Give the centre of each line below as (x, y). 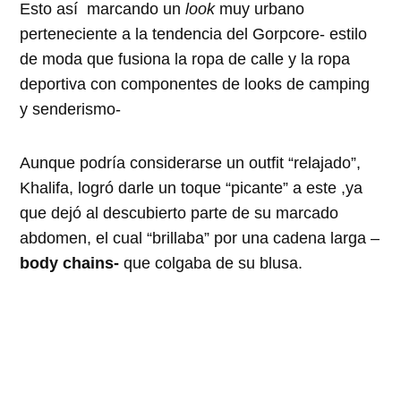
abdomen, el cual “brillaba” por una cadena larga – (200, 238)
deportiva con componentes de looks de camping (195, 84)
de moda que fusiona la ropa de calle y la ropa (185, 59)
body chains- (72, 263)
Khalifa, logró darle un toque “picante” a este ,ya (192, 188)
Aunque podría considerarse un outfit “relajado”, (191, 162)
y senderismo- (71, 109)
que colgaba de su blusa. (213, 263)
